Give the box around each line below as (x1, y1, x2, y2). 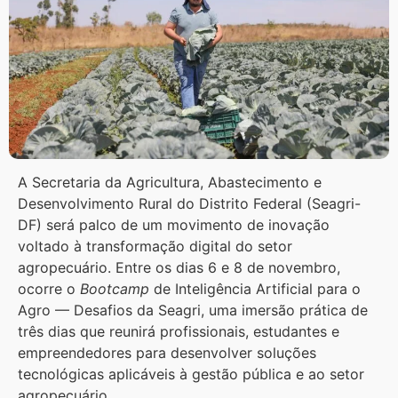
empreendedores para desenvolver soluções (18, 344, 316, 362)
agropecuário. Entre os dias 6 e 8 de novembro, (18, 259, 340, 277)
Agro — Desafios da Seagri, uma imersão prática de (18, 301, 368, 320)
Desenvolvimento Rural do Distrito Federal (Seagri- (18, 195, 361, 213)
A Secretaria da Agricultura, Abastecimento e (18, 173, 322, 192)
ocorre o (18, 280, 80, 298)
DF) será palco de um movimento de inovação (18, 216, 330, 235)
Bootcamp (80, 280, 154, 298)
